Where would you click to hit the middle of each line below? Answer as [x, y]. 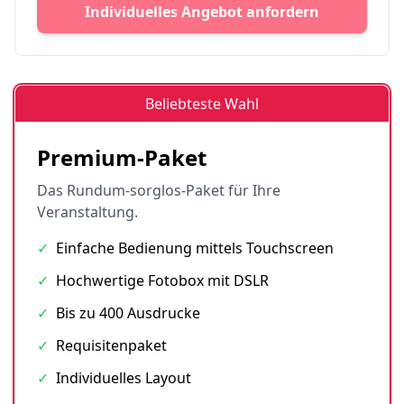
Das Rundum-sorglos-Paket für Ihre [159, 190]
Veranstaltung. [87, 212]
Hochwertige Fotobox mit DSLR [162, 280]
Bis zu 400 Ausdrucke [128, 313]
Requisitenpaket [111, 345]
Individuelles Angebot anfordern [202, 12]
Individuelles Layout [124, 378]
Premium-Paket [122, 157]
